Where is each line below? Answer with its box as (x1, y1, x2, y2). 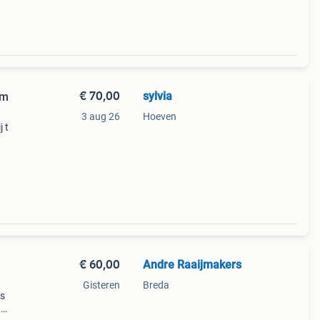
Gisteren (82, 279, 120, 291)
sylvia (142, 89, 172, 103)
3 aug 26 (81, 111, 120, 122)
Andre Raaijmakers (142, 258, 241, 271)
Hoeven (142, 111, 176, 122)
